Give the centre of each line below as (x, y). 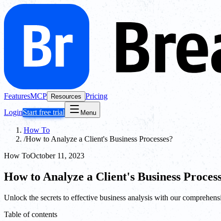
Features (17, 96)
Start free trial (44, 112)
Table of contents (31, 214)
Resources (66, 96)
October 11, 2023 (57, 156)
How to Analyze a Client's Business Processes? (99, 139)
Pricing (96, 96)
